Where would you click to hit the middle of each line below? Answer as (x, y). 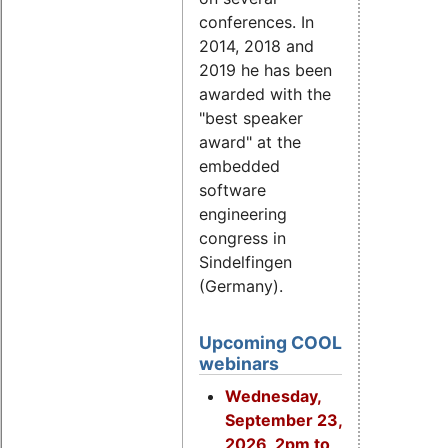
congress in (242, 238)
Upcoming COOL (270, 342)
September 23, (283, 419)
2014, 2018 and (256, 46)
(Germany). (241, 286)
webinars (239, 363)
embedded (239, 166)
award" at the (250, 142)
